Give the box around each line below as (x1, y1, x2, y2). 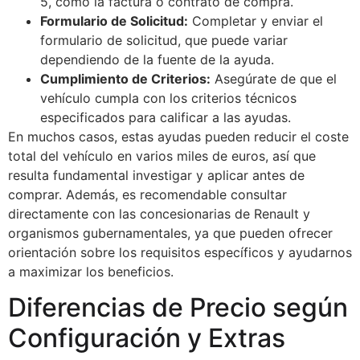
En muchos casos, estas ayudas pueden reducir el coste (8, 128, 349, 145)
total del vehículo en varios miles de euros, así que (8, 147, 316, 164)
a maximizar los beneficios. (8, 263, 174, 280)
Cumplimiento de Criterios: (40, 70, 211, 87)
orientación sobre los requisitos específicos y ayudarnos (8, 243, 352, 260)
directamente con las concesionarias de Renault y (8, 205, 310, 222)
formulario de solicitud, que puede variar (40, 31, 288, 48)
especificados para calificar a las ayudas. (40, 108, 291, 125)
